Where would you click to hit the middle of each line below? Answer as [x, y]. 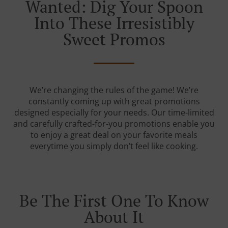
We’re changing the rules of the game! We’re [114, 90]
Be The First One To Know [114, 201]
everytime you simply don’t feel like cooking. [114, 146]
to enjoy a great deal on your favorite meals [114, 135]
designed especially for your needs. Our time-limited [114, 112]
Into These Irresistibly [114, 23]
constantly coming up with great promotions [114, 101]
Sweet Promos [114, 39]
